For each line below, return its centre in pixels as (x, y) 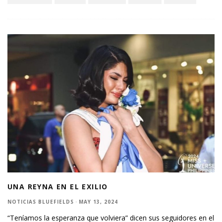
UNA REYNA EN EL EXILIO (58, 186)
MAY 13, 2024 (98, 201)
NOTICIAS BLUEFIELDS (41, 201)
